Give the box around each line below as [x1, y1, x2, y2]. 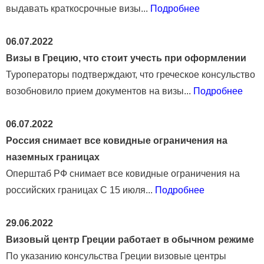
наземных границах [6, 151, 100, 162]
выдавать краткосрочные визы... [6, 3, 150, 14]
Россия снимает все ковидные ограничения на [6, 135, 227, 146]
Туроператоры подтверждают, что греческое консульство [6, 69, 255, 80]
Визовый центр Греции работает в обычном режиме [6, 234, 254, 245]
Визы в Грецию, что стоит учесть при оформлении [6, 52, 246, 63]
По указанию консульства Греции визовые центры [6, 250, 226, 261]
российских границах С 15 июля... [6, 184, 155, 195]
